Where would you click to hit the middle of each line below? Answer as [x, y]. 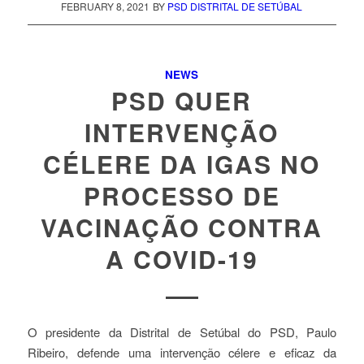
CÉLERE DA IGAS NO [182, 163]
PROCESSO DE [182, 195]
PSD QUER [182, 100]
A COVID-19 [182, 258]
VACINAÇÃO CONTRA [182, 227]
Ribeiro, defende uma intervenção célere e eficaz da [182, 353]
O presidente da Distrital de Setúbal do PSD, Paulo [182, 332]
